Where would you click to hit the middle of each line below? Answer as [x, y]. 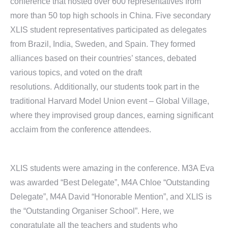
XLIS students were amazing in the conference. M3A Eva [112, 168]
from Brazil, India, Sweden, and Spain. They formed [103, 44]
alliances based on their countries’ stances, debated [103, 58]
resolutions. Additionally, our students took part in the [105, 87]
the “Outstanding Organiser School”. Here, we [92, 211]
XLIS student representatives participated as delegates [108, 30]
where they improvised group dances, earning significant [112, 115]
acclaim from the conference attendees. [81, 130]
